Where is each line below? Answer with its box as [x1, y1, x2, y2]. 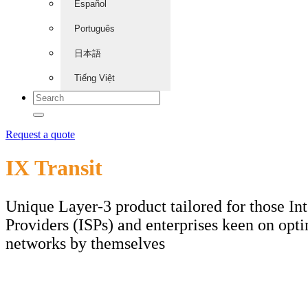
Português [74, 23, 115, 34]
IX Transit [5, 155, 102, 181]
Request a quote [5, 129, 75, 140]
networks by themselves [5, 234, 165, 253]
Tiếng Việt [74, 73, 115, 83]
